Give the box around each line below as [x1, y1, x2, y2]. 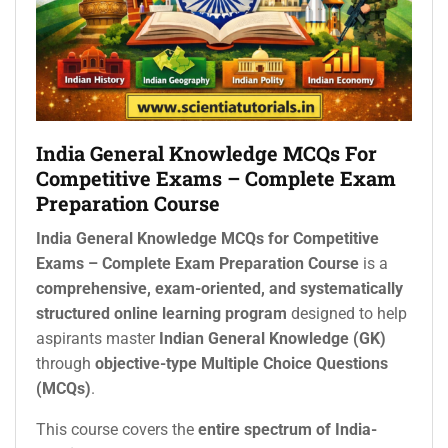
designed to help [287, 304, 407, 324]
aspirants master [36, 329, 159, 349]
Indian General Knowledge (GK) [159, 329, 386, 349]
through [36, 354, 95, 374]
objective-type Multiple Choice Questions [95, 354, 388, 374]
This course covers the [36, 420, 198, 440]
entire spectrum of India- [198, 420, 377, 440]
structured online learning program [36, 304, 287, 324]
